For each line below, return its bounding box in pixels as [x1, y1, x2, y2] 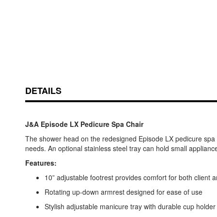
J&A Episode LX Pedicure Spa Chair [25, 119, 143, 129]
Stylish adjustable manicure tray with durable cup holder [45, 201, 216, 212]
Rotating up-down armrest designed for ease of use [45, 187, 202, 197]
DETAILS [25, 84, 62, 97]
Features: [25, 158, 57, 168]
